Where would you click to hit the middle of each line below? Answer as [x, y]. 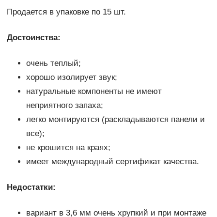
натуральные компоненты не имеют [94, 92]
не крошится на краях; [68, 148]
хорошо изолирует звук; [71, 77]
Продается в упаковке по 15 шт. [66, 12]
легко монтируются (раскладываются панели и [115, 120]
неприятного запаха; [64, 106]
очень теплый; [53, 63]
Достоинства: [33, 38]
